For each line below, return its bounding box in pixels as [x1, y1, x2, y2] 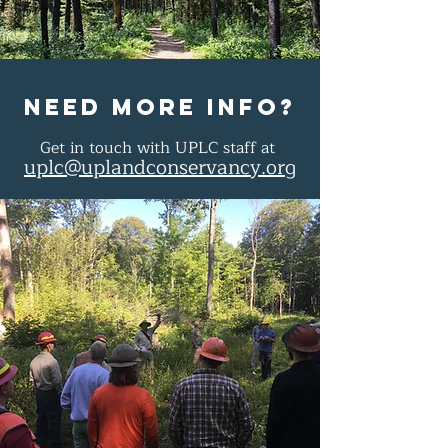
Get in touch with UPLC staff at [40, 135, 280, 161]
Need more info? [24, 93, 296, 121]
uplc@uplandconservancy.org [24, 151, 296, 184]
